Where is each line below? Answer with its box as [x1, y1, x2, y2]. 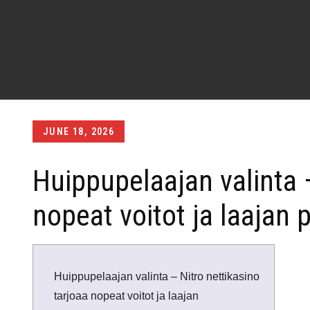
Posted [32, 123, 66, 135]
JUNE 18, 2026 [43, 126, 115, 137]
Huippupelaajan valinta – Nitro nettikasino [54, 271, 260, 282]
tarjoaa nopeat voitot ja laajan [54, 290, 199, 302]
